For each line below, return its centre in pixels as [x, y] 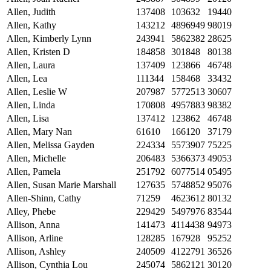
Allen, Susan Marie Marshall [61, 185]
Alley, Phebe [31, 212]
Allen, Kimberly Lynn [49, 39]
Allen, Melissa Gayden [51, 145]
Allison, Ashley [36, 252]
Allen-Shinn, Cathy [44, 198]
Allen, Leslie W [37, 92]
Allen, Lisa [28, 119]
